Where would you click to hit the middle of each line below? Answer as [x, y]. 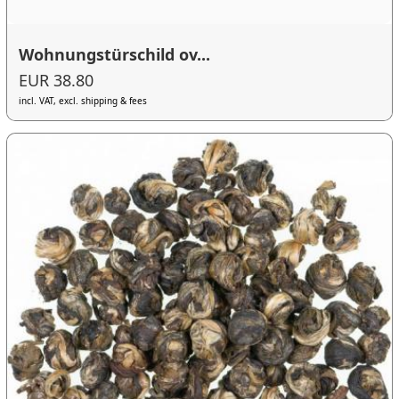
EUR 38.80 [57, 81]
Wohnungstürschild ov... [115, 54]
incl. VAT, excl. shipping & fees [83, 101]
